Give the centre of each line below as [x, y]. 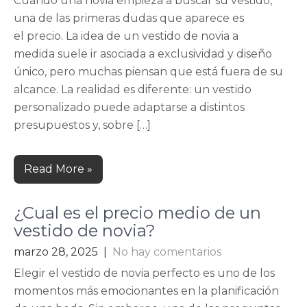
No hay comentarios [167, 252]
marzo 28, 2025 [56, 252]
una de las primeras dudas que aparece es [129, 18]
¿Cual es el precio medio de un [137, 213]
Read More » [58, 169]
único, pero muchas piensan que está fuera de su [148, 72]
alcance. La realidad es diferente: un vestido [133, 89]
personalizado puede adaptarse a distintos [129, 107]
